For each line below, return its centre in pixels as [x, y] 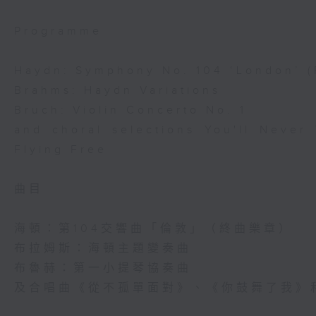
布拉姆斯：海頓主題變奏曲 [103, 249]
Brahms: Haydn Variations [117, 91]
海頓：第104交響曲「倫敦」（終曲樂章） [154, 229]
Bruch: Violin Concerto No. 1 [130, 110]
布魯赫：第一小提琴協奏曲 [103, 268]
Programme [58, 31]
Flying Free [61, 150]
